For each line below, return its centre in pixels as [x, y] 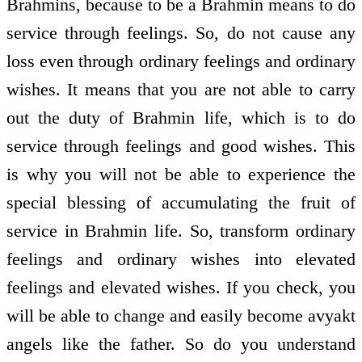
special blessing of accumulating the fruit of [181, 203]
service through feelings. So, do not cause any [181, 33]
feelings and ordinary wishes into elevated [181, 259]
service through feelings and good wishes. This [181, 146]
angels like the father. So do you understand [181, 344]
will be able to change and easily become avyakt [181, 316]
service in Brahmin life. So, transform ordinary [181, 231]
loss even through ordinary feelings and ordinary [181, 61]
